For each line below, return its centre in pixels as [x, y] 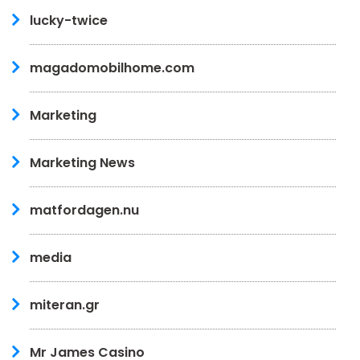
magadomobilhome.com [112, 67]
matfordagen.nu [84, 210]
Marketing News [82, 162]
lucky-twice [69, 20]
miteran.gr [65, 305]
